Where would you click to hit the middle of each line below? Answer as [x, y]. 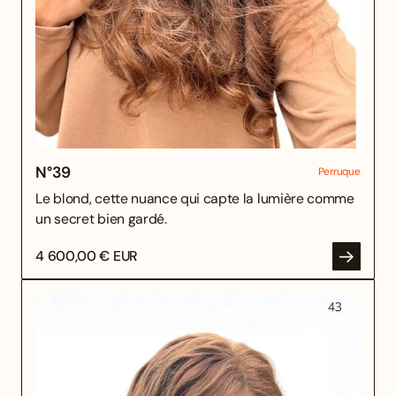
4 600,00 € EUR [87, 256]
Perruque [339, 171]
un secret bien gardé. [101, 218]
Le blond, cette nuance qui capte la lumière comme [195, 198]
